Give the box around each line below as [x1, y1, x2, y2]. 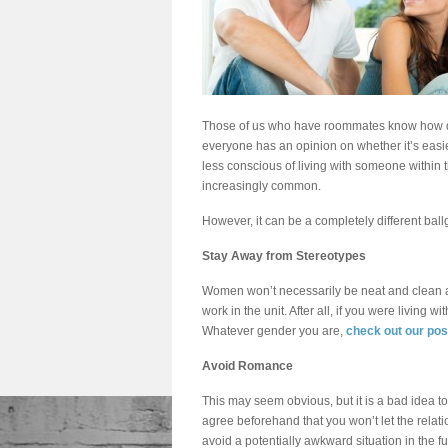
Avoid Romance [202, 359, 293, 373]
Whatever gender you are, [202, 324, 346, 338]
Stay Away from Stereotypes [202, 249, 366, 263]
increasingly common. [202, 179, 321, 193]
